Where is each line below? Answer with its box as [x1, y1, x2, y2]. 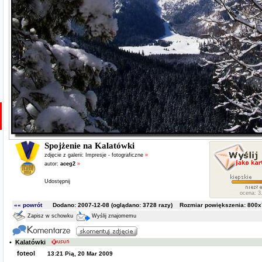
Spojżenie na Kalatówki [44, 141, 135, 150]
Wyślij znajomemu [89, 213, 136, 219]
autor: [44, 161, 60, 167]
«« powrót [13, 202, 42, 208]
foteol [15, 250, 35, 257]
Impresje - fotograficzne [85, 152, 145, 158]
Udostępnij [44, 178, 70, 184]
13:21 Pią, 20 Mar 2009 [47, 250, 113, 257]
